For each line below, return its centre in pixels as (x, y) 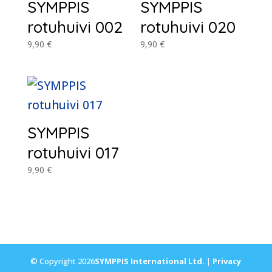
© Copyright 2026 (63, 261)
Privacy (227, 261)
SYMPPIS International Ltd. (150, 261)
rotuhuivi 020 (188, 27)
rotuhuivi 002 (75, 27)
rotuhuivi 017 (73, 153)
